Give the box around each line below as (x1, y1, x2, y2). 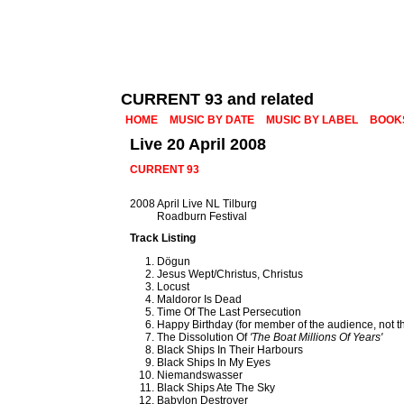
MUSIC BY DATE (170, 114, 255, 126)
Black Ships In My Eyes (157, 356, 271, 369)
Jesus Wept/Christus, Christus (157, 268, 304, 280)
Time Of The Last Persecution (157, 306, 302, 318)
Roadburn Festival (157, 210, 248, 223)
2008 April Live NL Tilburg (130, 197, 258, 210)
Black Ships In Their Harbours (157, 344, 304, 356)
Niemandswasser (157, 369, 243, 381)
